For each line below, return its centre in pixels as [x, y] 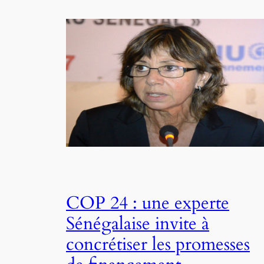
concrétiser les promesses [158, 245]
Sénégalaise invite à [138, 224]
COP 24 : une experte [148, 204]
